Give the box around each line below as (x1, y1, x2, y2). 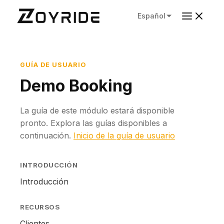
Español (137, 11, 165, 20)
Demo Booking (20, 76, 132, 95)
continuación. (20, 130, 73, 140)
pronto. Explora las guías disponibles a (20, 118, 167, 128)
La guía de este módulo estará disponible (20, 105, 174, 115)
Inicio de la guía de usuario (73, 130, 175, 140)
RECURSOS (20, 203, 60, 211)
